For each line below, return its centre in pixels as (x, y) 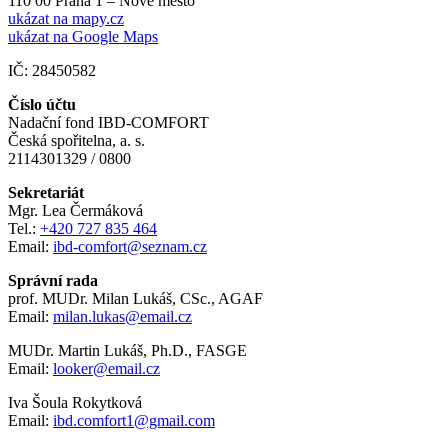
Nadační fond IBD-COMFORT (108, 122)
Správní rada (53, 280)
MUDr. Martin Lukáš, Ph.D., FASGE (127, 350)
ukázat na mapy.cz (66, 18)
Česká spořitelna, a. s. (76, 140)
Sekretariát (46, 192)
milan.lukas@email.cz (122, 316)
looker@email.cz (106, 368)
